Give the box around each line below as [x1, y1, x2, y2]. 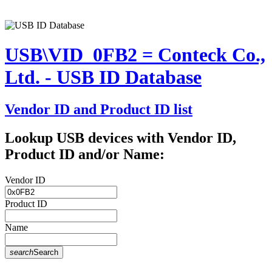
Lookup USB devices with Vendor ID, [5, 130, 236, 146]
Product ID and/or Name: [5, 146, 165, 163]
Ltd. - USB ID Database [5, 66, 202, 88]
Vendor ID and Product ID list [5, 101, 192, 118]
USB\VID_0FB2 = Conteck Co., [5, 43, 265, 66]
